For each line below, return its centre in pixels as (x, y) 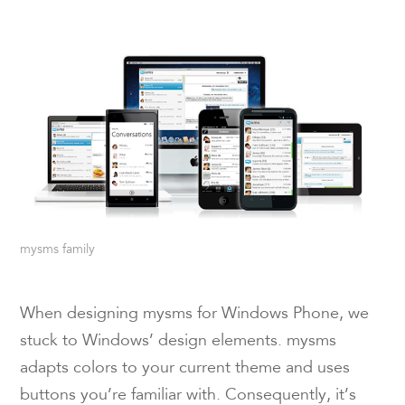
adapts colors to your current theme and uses (185, 369)
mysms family (58, 251)
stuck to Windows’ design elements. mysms (179, 342)
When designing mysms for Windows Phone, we (195, 315)
